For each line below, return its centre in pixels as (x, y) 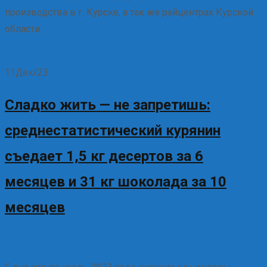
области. (23, 29)
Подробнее (31, 56)
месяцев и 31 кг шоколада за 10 (116, 182)
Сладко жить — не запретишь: (108, 105)
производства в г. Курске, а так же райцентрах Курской (129, 13)
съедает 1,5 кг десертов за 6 (104, 156)
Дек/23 (32, 72)
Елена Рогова (141, 241)
